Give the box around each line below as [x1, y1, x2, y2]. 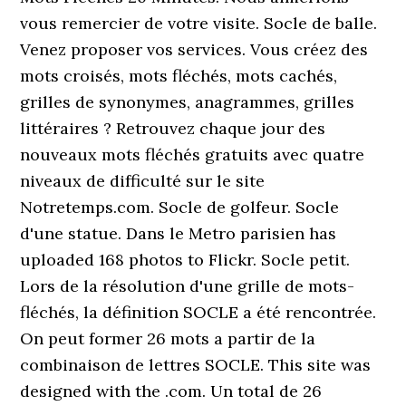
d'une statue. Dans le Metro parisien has [20, 223, 337, 244]
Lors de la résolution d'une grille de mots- [20, 275, 355, 296]
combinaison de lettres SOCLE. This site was [20, 354, 372, 375]
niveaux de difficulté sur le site [20, 170, 266, 191]
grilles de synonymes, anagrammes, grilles [20, 92, 355, 112]
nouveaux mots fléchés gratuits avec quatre [20, 144, 365, 165]
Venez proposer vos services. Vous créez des [20, 39, 369, 60]
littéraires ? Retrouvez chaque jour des [20, 118, 326, 139]
